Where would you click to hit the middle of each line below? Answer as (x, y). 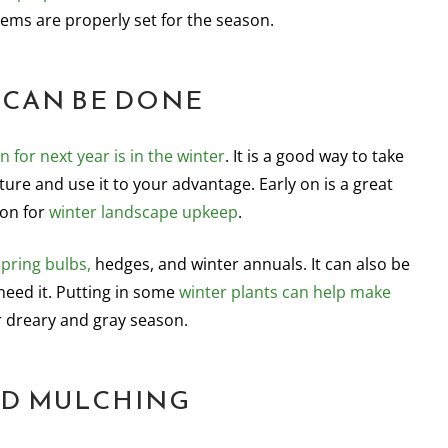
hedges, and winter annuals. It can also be (250, 264)
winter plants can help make (285, 292)
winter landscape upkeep (143, 212)
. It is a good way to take (314, 156)
